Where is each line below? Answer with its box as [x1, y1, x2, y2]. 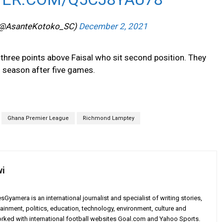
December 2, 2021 [78, 21, 148, 31]
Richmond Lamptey [82, 114, 134, 121]
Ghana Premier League [7, 114, 69, 121]
